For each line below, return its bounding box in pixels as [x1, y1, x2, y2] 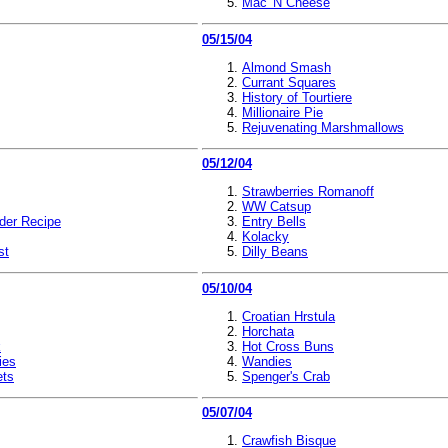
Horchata [242, 323, 294, 339]
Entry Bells [242, 214, 306, 229]
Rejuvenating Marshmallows [242, 119, 404, 135]
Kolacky [242, 229, 289, 244]
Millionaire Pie [242, 104, 323, 120]
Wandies [242, 353, 292, 369]
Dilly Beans [242, 244, 308, 259]
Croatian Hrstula [242, 308, 335, 324]
